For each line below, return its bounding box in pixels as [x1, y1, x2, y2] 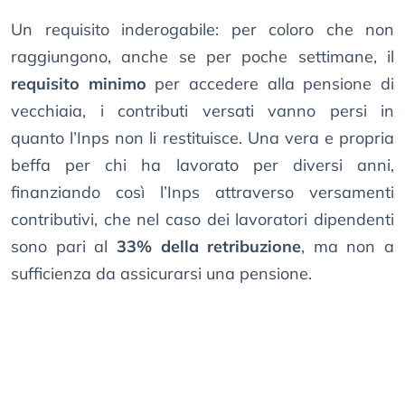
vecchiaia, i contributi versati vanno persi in [11, 100, 394, 122]
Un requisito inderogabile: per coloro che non [11, 19, 394, 41]
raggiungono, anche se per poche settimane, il [11, 46, 394, 68]
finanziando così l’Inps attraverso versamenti [11, 182, 394, 203]
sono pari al [11, 236, 117, 258]
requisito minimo [11, 73, 146, 95]
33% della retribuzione [116, 236, 302, 258]
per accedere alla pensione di [146, 73, 395, 95]
